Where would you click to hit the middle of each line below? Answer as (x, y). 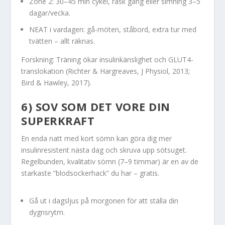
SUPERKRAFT (58, 121)
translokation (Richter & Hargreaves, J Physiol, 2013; (106, 71)
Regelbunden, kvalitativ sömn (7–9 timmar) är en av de (110, 162)
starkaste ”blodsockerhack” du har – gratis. (90, 173)
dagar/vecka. (50, 13)
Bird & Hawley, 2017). (57, 82)
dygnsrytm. (47, 212)
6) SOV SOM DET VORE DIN (96, 107)
